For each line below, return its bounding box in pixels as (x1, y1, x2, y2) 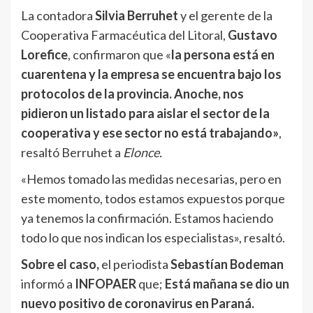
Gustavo (228, 27, 277, 43)
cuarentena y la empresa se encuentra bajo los (21, 66, 282, 82)
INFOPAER (73, 276, 138, 292)
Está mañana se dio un (163, 276, 289, 292)
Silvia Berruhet (95, 8, 178, 24)
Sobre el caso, (21, 256, 101, 272)
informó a (21, 276, 73, 292)
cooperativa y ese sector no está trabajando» (21, 125, 279, 141)
